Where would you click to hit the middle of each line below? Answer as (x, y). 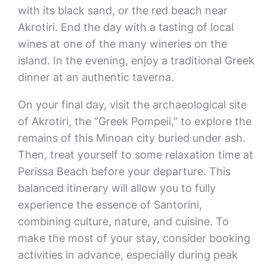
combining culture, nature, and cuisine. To (123, 221)
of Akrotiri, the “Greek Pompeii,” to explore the (134, 121)
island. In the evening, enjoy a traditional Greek (136, 60)
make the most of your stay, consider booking (134, 238)
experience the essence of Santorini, (110, 205)
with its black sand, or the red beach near (122, 10)
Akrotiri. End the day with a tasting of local (125, 27)
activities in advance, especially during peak (128, 255)
